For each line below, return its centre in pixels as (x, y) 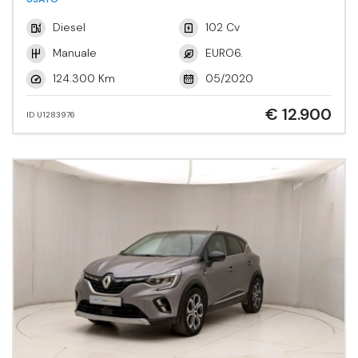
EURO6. (224, 52)
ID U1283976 (51, 114)
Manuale (75, 52)
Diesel (69, 27)
